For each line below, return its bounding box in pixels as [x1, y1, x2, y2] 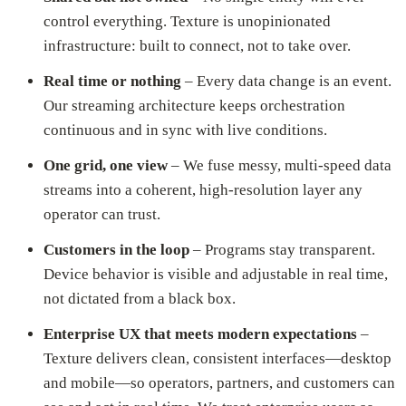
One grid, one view [43, 157, 168, 175]
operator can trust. [43, 206, 160, 224]
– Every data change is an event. [181, 72, 391, 91]
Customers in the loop [43, 241, 189, 259]
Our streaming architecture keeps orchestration [43, 97, 345, 115]
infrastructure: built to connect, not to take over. [43, 37, 351, 55]
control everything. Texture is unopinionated [43, 13, 331, 31]
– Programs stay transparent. [189, 241, 375, 259]
